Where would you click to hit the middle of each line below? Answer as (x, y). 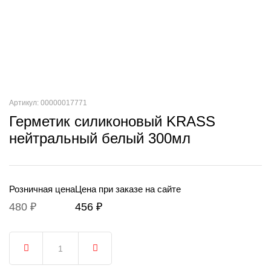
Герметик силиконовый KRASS (112, 121)
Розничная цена (42, 189)
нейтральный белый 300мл (100, 138)
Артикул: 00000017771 (48, 103)
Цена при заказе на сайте (128, 189)
